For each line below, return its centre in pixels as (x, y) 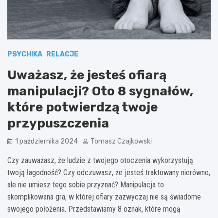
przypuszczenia (58, 123)
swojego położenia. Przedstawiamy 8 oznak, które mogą (94, 209)
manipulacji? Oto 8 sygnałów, (100, 91)
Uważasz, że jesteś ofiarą (87, 75)
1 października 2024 (46, 141)
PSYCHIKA (25, 54)
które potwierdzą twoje (82, 107)
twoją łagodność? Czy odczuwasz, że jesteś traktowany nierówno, (109, 172)
